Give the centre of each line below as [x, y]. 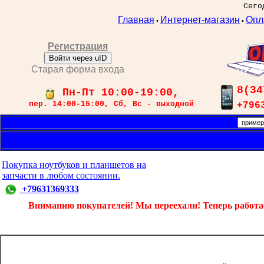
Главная [136, 20]
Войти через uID [78, 58]
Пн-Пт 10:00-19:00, [117, 93]
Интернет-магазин [200, 20]
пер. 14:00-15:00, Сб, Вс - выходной [111, 104]
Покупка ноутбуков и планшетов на [74, 165]
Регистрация [78, 46]
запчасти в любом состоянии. [61, 175]
